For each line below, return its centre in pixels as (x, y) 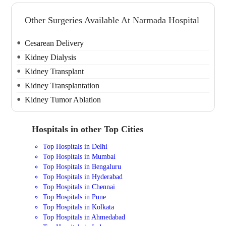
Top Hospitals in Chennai (79, 187)
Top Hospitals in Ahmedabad (84, 217)
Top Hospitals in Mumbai (79, 157)
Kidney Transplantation (62, 85)
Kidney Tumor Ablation (63, 99)
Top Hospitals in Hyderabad (83, 177)
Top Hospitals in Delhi (75, 147)
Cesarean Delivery (54, 43)
